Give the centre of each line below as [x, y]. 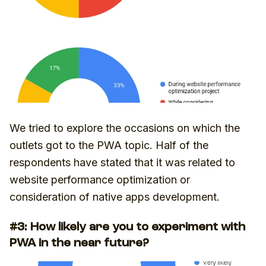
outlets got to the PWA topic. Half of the [109, 145]
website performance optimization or [100, 179]
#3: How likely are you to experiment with [127, 227]
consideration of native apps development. [115, 197]
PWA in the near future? [79, 243]
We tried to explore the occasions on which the [125, 128]
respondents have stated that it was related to [122, 162]
